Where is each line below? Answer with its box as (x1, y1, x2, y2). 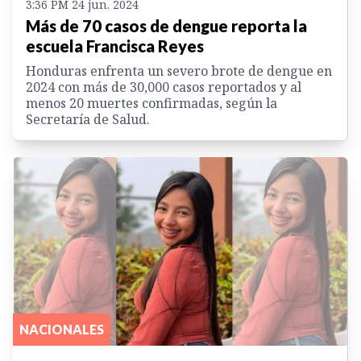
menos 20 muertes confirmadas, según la (26, 94, 277, 113)
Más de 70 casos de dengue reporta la (26, 16, 307, 36)
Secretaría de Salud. (26, 110, 150, 129)
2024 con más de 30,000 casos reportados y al (26, 78, 301, 97)
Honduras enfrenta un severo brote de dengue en (26, 62, 332, 81)
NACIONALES (19, 321, 104, 337)
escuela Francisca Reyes (26, 36, 204, 56)
